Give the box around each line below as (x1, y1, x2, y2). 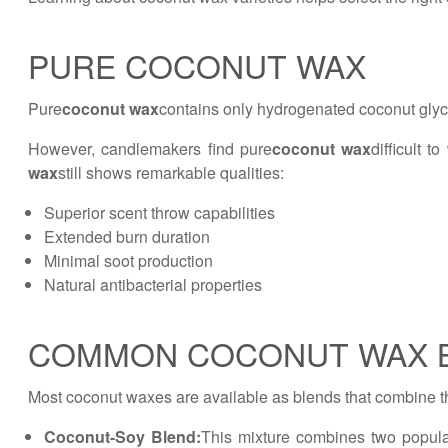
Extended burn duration (44, 225, 210, 248)
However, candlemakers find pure (28, 137, 272, 160)
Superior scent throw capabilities (44, 201, 275, 224)
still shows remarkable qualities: (58, 161, 284, 184)
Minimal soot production (44, 249, 213, 272)
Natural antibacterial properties (44, 273, 262, 296)
